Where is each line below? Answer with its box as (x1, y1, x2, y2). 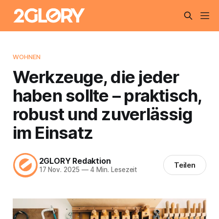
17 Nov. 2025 (39, 166, 80, 174)
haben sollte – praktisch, (12, 85, 202, 106)
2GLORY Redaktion (39, 156, 111, 166)
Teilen (174, 160, 196, 170)
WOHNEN (12, 52, 41, 61)
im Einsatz (12, 122, 93, 143)
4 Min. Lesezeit (88, 166, 137, 174)
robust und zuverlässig (12, 103, 192, 124)
